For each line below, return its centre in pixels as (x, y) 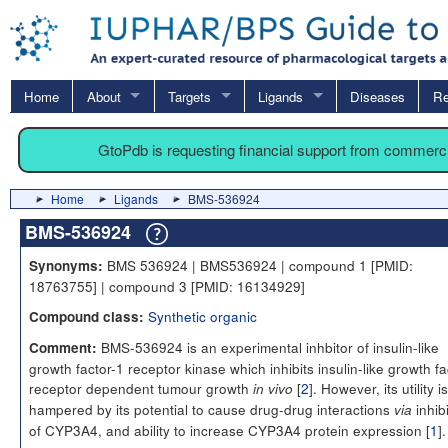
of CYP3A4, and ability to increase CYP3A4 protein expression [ (229, 429)
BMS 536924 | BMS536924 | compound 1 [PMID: (258, 264)
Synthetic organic (202, 315)
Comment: (63, 347)
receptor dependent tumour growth (141, 387)
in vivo (273, 388)
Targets (189, 96)
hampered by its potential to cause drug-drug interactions (211, 408)
